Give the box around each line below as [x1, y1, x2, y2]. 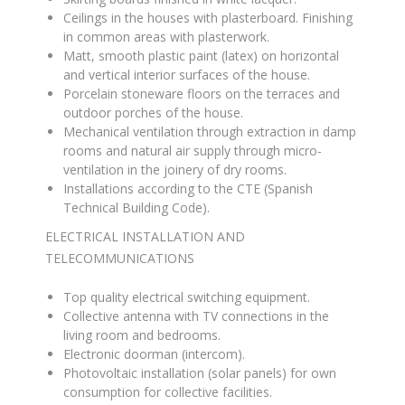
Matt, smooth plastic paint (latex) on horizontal [63, 47, 339, 64]
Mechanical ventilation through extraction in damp [63, 123, 356, 140]
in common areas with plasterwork [63, 28, 267, 45]
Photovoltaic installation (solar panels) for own [63, 364, 336, 381]
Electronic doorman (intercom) [63, 345, 242, 363]
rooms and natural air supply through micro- [63, 142, 322, 159]
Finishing [302, 9, 353, 26]
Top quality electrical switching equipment [63, 288, 307, 306]
